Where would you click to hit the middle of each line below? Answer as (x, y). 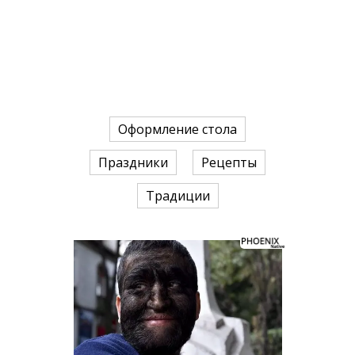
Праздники (133, 163)
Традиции (177, 196)
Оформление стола (177, 130)
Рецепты (229, 163)
